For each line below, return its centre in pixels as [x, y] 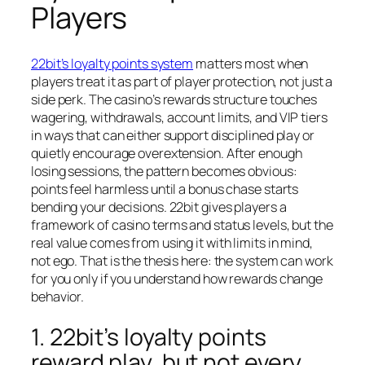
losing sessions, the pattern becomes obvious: [164, 171]
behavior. [58, 296]
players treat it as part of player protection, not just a [182, 81]
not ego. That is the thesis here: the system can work [182, 260]
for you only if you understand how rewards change [177, 278]
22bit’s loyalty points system [112, 63]
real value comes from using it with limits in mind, [172, 242]
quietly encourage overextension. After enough [167, 153]
